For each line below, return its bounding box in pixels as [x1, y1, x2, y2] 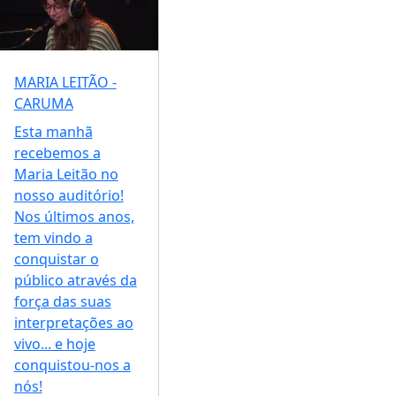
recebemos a [13, 143, 101, 164]
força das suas [13, 292, 111, 312]
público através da [13, 270, 137, 291]
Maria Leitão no [13, 164, 118, 185]
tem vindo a [13, 228, 93, 248]
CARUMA [13, 94, 73, 114]
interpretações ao [13, 313, 133, 333]
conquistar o [13, 249, 99, 270]
